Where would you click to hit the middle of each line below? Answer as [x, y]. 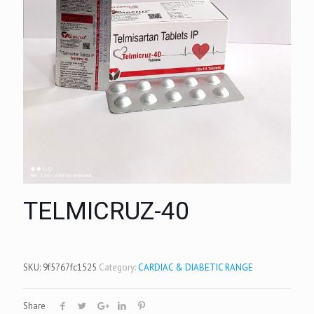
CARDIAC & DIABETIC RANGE [196, 267]
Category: [118, 267]
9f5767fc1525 [70, 267]
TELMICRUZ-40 [106, 211]
